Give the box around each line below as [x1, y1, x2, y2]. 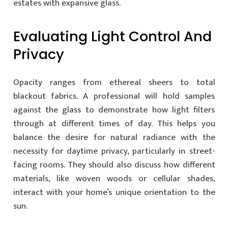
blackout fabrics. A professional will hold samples [13, 89, 215, 103]
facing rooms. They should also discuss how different [13, 158, 215, 172]
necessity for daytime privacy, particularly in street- [13, 144, 215, 158]
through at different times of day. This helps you [13, 117, 215, 131]
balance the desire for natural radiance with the [13, 130, 215, 145]
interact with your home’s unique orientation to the [13, 185, 215, 199]
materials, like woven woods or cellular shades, [13, 172, 215, 186]
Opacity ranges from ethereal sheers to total [13, 75, 215, 90]
